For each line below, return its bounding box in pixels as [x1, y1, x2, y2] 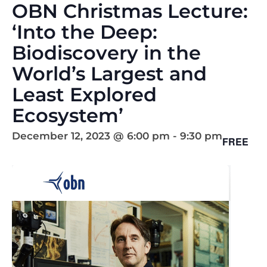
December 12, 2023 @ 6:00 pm [12, 130, 170, 142]
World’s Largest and [12, 62, 207, 85]
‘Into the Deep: [12, 20, 157, 44]
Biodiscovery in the [12, 41, 201, 64]
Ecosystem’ [12, 104, 123, 127]
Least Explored [12, 83, 157, 106]
